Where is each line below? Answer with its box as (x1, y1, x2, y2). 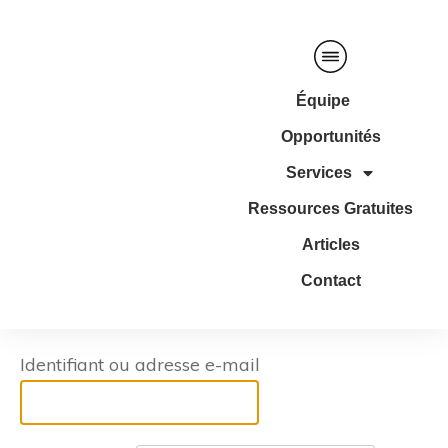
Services (285, 163, 352, 181)
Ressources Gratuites (248, 199, 413, 217)
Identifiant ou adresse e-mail (20, 352, 260, 376)
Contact (300, 271, 361, 289)
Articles (301, 235, 360, 253)
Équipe (296, 91, 350, 109)
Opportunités (280, 127, 381, 145)
